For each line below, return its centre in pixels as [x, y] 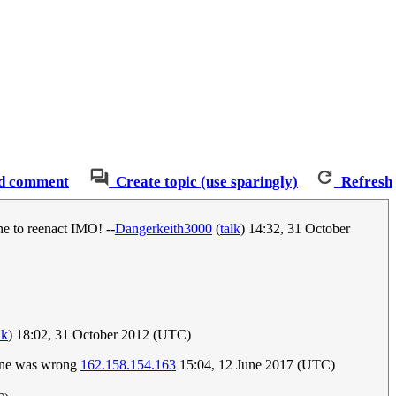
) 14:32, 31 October [295, 229]
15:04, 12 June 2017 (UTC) [255, 365]
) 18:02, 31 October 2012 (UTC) [99, 335]
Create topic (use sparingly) [207, 182]
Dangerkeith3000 [164, 229]
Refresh [367, 182]
